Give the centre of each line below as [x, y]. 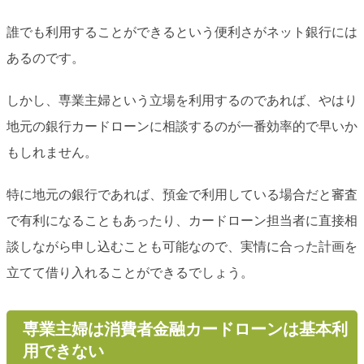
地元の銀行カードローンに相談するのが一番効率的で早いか [182, 126]
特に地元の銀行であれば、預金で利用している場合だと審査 [182, 194]
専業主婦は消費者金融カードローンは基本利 [185, 329]
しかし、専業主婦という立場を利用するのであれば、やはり [182, 100]
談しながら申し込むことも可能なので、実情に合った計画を [182, 246]
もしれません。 [52, 152]
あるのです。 [45, 58]
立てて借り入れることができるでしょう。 [130, 272]
